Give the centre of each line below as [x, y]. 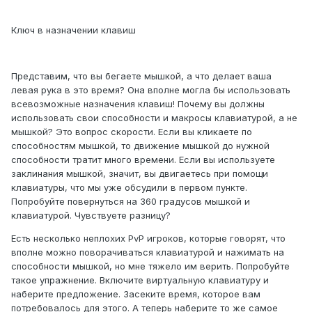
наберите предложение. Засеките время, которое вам [136, 294]
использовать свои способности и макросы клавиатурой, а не [154, 118]
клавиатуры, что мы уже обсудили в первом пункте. [129, 188]
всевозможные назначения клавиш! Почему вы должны [138, 104]
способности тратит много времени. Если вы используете [143, 160]
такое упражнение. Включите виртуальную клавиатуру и [140, 280]
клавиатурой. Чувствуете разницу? [91, 216]
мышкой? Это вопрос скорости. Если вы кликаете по [132, 132]
